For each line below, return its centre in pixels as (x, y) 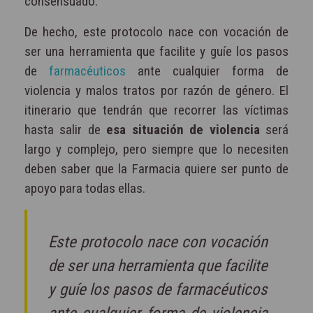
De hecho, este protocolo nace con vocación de (156, 31)
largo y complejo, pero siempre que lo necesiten (156, 149)
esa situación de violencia (180, 129)
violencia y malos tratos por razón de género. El (156, 90)
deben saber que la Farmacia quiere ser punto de (156, 168)
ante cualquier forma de (207, 71)
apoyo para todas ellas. (85, 188)
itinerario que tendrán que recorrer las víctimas (156, 110)
